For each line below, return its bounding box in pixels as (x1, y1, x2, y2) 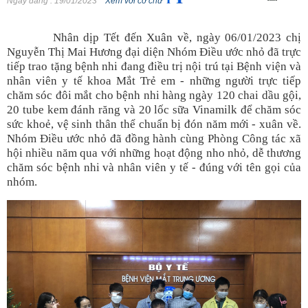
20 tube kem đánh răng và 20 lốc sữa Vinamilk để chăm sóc (7, 103, 301, 116)
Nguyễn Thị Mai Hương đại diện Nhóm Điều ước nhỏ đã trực (7, 45, 301, 58)
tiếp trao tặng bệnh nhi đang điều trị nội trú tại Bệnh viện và (7, 60, 301, 73)
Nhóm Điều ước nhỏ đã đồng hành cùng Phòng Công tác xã (7, 132, 301, 145)
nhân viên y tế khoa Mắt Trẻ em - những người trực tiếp (7, 74, 301, 87)
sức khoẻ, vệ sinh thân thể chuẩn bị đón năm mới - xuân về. (7, 118, 301, 131)
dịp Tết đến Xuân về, (78, 31, 192, 44)
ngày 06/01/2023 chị (192, 31, 302, 44)
